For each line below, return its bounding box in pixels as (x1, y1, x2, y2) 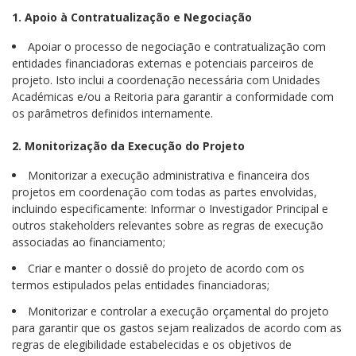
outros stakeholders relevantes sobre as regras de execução (12, 218, 323, 233)
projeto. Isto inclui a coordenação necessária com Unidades (12, 72, 320, 87)
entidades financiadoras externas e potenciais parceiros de (12, 56, 314, 71)
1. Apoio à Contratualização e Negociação (12, 10, 252, 25)
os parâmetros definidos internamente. (12, 106, 213, 121)
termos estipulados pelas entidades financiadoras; (12, 277, 269, 292)
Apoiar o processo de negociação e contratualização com (28, 39, 326, 54)
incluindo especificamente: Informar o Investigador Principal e (12, 201, 328, 216)
